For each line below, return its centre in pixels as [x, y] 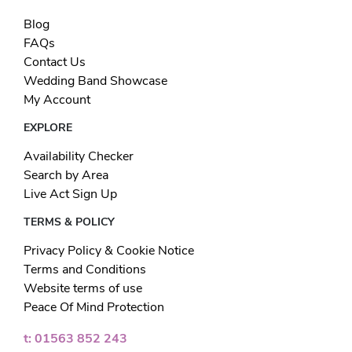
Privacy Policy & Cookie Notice [109, 250]
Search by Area [66, 175]
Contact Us [55, 62]
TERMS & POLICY [69, 222]
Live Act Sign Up [70, 194]
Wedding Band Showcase [95, 81]
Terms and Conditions [85, 269]
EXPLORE [48, 127]
